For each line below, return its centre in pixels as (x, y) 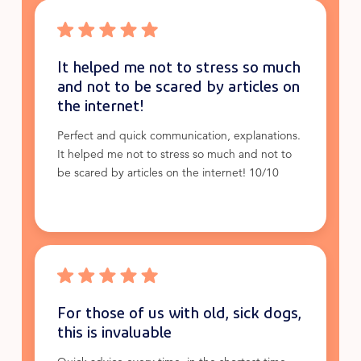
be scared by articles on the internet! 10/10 (168, 174)
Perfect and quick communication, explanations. (178, 137)
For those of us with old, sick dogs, (179, 312)
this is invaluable (114, 332)
